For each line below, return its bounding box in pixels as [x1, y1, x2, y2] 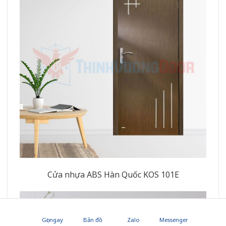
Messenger [159, 215, 188, 223]
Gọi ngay [42, 215, 63, 223]
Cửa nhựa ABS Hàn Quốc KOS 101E [47, 168, 179, 180]
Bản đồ [83, 215, 102, 223]
